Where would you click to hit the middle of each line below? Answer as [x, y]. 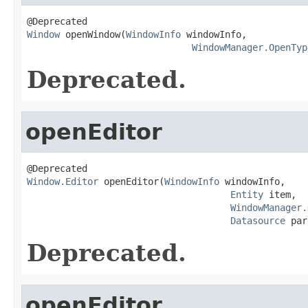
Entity [247, 194]
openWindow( [93, 34]
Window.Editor [63, 181]
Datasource [258, 220]
